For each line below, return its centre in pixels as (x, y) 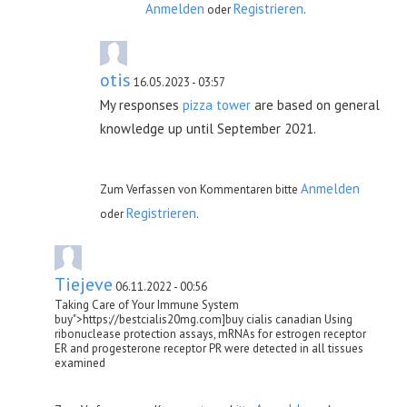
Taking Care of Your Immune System (147, 304)
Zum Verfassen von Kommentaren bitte (200, 189)
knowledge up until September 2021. (208, 128)
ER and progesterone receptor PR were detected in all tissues (209, 348)
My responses (141, 104)
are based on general (315, 104)
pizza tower (217, 104)
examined (80, 362)
